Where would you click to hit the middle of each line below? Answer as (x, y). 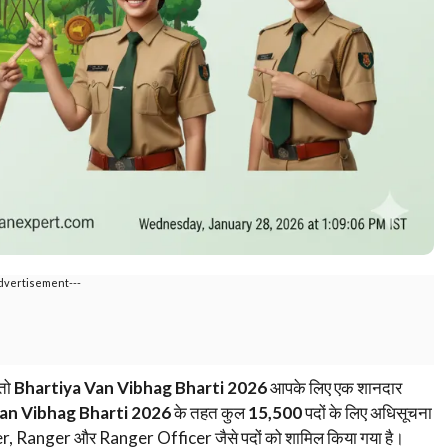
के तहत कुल (209, 412)
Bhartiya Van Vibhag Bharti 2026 (140, 387)
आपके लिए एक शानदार (334, 387)
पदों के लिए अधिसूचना (367, 412)
